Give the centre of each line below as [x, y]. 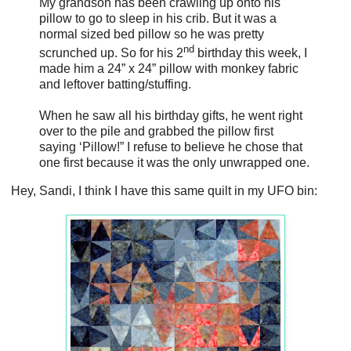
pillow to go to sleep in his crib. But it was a [158, 18]
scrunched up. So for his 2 [111, 52]
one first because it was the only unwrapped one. [174, 162]
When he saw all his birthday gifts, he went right [171, 115]
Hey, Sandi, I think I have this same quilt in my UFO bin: [164, 190]
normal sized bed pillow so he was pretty [152, 34]
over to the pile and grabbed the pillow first [156, 131]
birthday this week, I [251, 52]
